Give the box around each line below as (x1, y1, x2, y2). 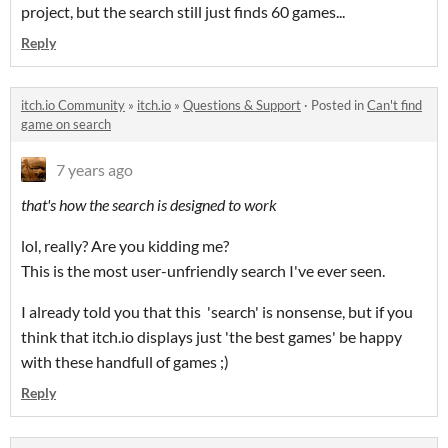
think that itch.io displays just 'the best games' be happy (21, 327, 402, 347)
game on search (21, 116, 111, 133)
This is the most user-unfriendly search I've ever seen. (21, 261, 385, 281)
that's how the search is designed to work (21, 195, 277, 215)
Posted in (311, 97, 367, 114)
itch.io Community (21, 97, 125, 114)
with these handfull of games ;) (21, 352, 229, 372)
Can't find (367, 97, 422, 114)
